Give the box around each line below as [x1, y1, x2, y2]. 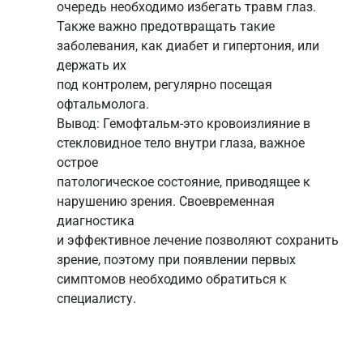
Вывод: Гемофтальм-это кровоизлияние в [57, 116, 310, 132]
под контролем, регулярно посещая [57, 77, 272, 93]
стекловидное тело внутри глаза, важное [57, 135, 305, 152]
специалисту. [57, 291, 136, 307]
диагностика [57, 213, 135, 229]
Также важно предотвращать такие [57, 19, 275, 35]
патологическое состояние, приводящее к [57, 174, 310, 190]
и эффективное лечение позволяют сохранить [57, 233, 339, 249]
